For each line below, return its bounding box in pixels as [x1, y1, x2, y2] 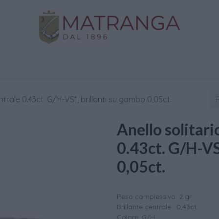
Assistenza [149, 60, 188, 69]
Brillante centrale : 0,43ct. [117, 202, 198, 211]
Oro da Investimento [50, 60, 125, 69]
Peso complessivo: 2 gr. [117, 192, 193, 201]
